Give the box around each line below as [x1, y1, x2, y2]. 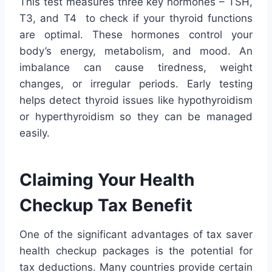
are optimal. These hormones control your [19, 29, 253, 41]
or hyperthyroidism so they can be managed [19, 110, 253, 123]
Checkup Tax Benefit [19, 195, 192, 216]
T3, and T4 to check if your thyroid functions [19, 12, 253, 25]
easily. [19, 127, 50, 140]
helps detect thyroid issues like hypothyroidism [19, 94, 253, 107]
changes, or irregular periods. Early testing [19, 78, 253, 90]
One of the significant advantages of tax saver [19, 228, 253, 241]
